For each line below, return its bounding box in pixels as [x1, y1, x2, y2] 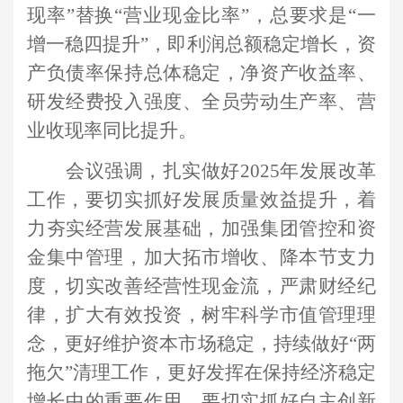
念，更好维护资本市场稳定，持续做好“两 [27, 333, 376, 354]
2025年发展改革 [239, 160, 376, 182]
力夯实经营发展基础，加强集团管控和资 [27, 218, 376, 239]
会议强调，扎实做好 [66, 160, 240, 182]
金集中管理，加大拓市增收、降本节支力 [27, 246, 376, 268]
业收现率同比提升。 [27, 119, 197, 141]
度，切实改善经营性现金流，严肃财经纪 [27, 275, 376, 297]
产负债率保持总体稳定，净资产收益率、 [27, 61, 376, 84]
